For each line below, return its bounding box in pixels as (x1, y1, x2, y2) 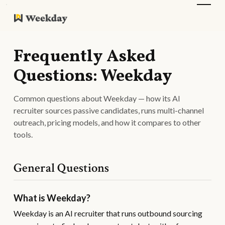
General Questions (13, 160, 109, 176)
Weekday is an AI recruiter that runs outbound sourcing (13, 208, 202, 218)
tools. (13, 130, 33, 139)
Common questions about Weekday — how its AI (13, 93, 180, 103)
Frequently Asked (13, 45, 156, 69)
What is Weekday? (13, 192, 90, 203)
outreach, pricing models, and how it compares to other (13, 118, 201, 127)
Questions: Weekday (13, 65, 172, 88)
